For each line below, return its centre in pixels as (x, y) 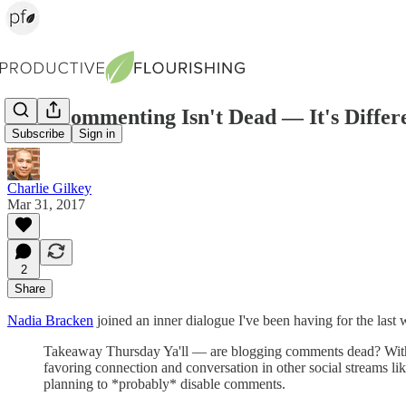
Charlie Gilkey (49, 188)
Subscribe (38, 134)
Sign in (97, 134)
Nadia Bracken (50, 320)
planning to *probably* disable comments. (164, 383)
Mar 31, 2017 (46, 204)
